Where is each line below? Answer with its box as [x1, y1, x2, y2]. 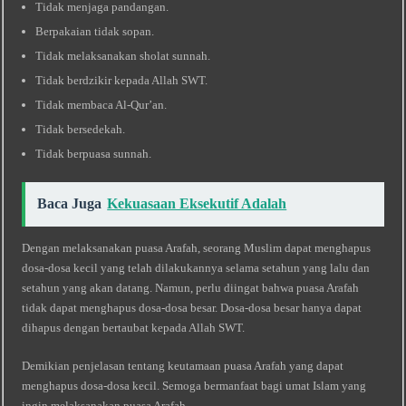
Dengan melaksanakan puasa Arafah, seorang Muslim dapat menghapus [22, 241, 372, 255]
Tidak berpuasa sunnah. [35, 147, 152, 160]
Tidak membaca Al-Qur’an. [35, 98, 168, 111]
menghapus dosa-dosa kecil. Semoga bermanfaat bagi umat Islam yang [22, 379, 367, 392]
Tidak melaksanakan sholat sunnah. [35, 49, 211, 63]
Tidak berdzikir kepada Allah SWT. [35, 73, 208, 87]
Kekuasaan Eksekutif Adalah [107, 196, 287, 211]
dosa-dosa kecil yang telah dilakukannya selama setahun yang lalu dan [22, 261, 371, 275]
